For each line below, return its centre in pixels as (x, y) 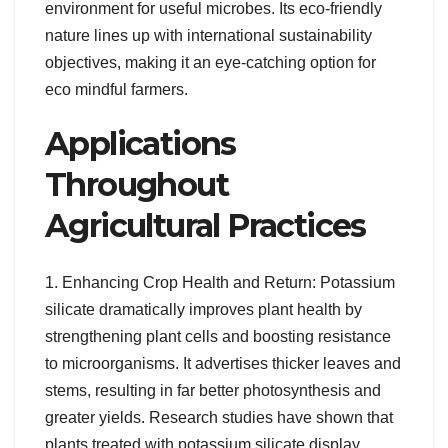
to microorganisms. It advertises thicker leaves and (223, 363)
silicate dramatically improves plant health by (203, 309)
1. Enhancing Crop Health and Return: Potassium (220, 282)
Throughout (136, 185)
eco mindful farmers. (116, 90)
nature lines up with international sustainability (208, 36)
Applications (140, 144)
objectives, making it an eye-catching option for (210, 63)
